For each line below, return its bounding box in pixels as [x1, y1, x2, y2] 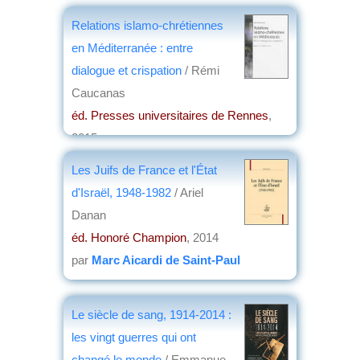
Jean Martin [92, 153, 157, 167]
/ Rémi [182, 63, 219, 77]
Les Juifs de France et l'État [72, 162, 217, 177]
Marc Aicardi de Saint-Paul [92, 252, 240, 267]
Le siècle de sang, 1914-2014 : [72, 307, 231, 321]
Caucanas [72, 85, 125, 100]
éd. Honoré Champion [72, 230, 186, 244]
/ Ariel [174, 185, 203, 199]
